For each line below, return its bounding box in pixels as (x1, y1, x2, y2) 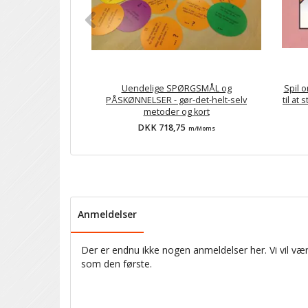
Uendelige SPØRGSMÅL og (121, 82, 232, 95)
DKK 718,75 (137, 122, 187, 134)
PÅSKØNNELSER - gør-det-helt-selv (106, 94, 247, 107)
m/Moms (187, 124, 215, 133)
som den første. (81, 257, 152, 271)
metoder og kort (143, 106, 210, 118)
